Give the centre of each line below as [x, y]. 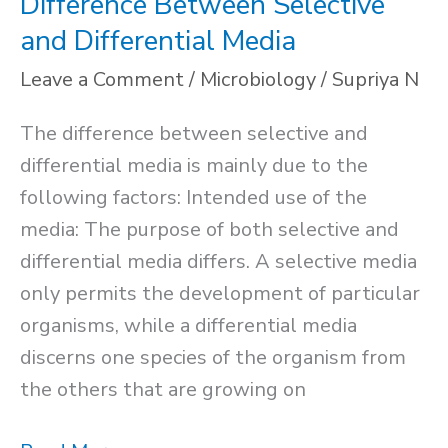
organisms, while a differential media [188, 325]
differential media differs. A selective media [218, 261]
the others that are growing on [163, 389]
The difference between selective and [194, 133]
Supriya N [375, 79]
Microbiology [258, 79]
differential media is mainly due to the [194, 165]
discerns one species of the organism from [213, 357]
